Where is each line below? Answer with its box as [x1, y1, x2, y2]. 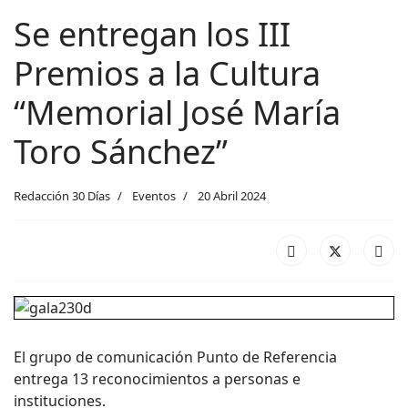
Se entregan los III [14, 12, 291, 56]
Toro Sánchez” [14, 129, 228, 174]
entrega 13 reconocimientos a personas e [14, 369, 301, 389]
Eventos [132, 188, 176, 204]
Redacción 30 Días [14, 188, 110, 204]
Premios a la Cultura [14, 51, 321, 96]
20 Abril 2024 [198, 188, 266, 204]
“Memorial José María [14, 90, 341, 135]
